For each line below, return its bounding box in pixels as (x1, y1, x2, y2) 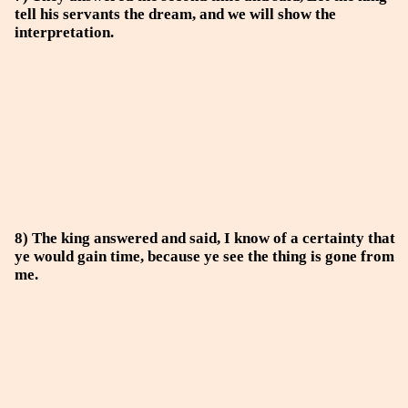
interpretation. (15, 24, 114, 41)
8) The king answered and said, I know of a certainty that (15, 229, 395, 247)
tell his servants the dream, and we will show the (15, 5, 336, 23)
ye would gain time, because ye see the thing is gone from (15, 248, 394, 265)
